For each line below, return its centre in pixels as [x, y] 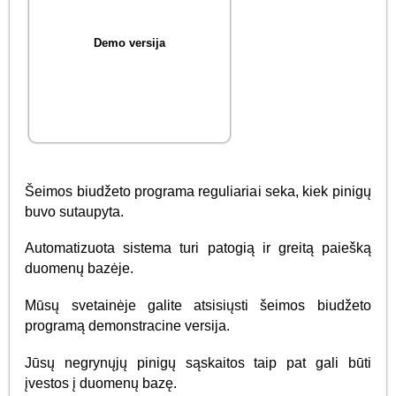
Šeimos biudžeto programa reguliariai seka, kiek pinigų [198, 191]
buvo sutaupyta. [75, 211]
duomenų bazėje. [80, 269]
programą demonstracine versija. [128, 325]
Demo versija [130, 42]
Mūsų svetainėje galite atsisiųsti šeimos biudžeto [198, 305]
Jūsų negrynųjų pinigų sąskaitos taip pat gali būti [198, 362]
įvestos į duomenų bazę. [101, 383]
